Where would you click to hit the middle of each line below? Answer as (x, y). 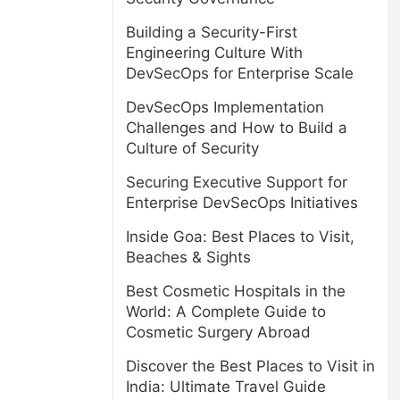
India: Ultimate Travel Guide (226, 387)
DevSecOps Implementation (225, 107)
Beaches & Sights (188, 257)
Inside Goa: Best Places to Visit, (240, 237)
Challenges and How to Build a (237, 128)
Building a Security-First (212, 32)
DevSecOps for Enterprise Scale (240, 73)
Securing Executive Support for (237, 182)
